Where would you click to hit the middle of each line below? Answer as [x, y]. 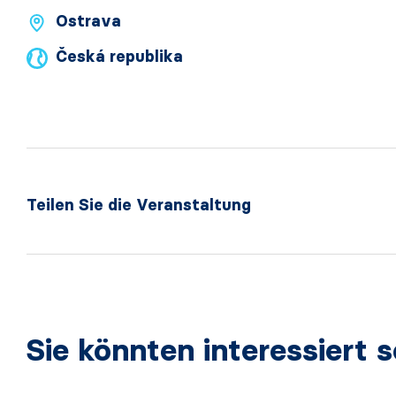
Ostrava [88, 21]
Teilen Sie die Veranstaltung [139, 205]
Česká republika [119, 57]
